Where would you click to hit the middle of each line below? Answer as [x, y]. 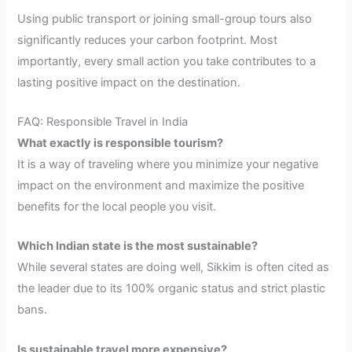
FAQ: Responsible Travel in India [103, 122]
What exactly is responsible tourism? [121, 143]
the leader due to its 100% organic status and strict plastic [172, 289]
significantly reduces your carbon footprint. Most [148, 40]
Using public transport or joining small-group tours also [165, 18]
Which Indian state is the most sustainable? [138, 246]
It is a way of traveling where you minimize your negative [168, 165]
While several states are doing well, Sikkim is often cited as [174, 268]
